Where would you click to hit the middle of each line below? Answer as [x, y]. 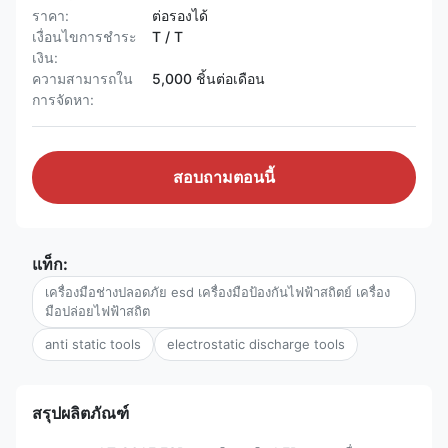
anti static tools [93, 344]
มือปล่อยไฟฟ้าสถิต [97, 311]
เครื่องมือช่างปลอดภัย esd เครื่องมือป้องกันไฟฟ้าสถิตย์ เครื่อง [217, 292]
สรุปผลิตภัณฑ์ [80, 413]
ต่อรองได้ [180, 15]
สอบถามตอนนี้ [224, 177]
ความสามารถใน [82, 78]
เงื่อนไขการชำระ [84, 36]
